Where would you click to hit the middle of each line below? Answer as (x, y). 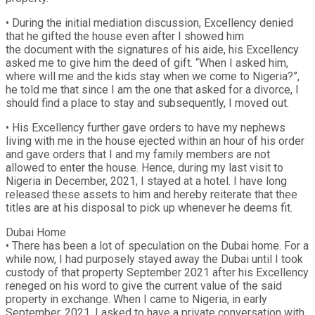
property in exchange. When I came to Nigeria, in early (136, 299)
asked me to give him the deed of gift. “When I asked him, (147, 63)
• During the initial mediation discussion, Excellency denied (149, 22)
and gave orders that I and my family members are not (138, 154)
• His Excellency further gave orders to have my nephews (146, 127)
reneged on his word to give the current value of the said (144, 285)
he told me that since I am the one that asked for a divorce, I (152, 89)
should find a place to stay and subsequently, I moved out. (147, 103)
